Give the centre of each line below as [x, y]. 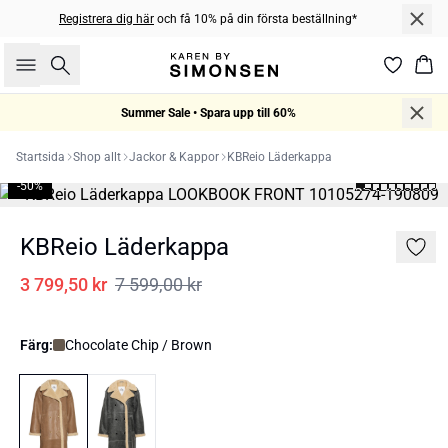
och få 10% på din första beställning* [255, 18]
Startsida [40, 157]
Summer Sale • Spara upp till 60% [208, 112]
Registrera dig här [106, 18]
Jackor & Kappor [174, 157]
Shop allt [97, 157]
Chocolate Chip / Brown [138, 345]
